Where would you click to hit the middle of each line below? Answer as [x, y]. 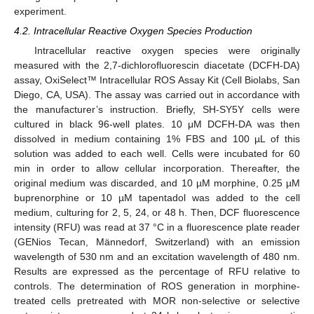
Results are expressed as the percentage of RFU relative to [157, 271]
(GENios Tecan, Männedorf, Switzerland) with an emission [157, 241]
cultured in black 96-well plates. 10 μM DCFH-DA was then [157, 124]
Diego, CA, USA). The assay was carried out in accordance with [157, 94]
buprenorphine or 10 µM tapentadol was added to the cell [157, 197]
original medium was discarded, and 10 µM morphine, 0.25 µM [157, 183]
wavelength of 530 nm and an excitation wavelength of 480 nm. [157, 256]
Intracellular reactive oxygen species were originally [167, 50]
